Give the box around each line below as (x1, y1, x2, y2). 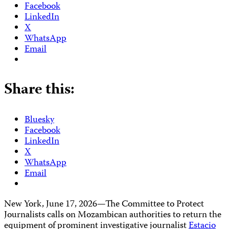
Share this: (4, 77, 75, 103)
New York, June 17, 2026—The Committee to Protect (4, 197, 204, 212)
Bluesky (25, 112, 54, 128)
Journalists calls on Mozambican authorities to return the (4, 208, 221, 223)
